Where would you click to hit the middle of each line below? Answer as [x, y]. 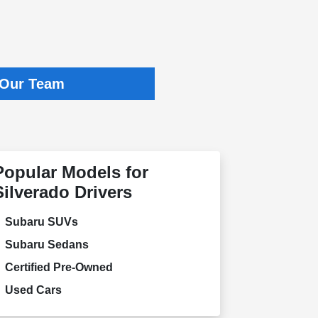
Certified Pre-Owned [59, 267]
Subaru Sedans [46, 244]
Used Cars [33, 290]
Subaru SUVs [41, 221]
